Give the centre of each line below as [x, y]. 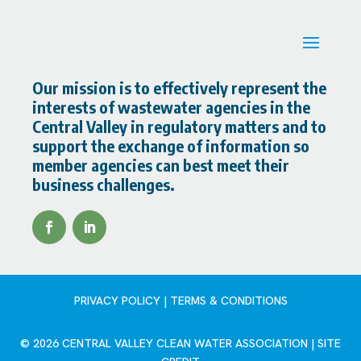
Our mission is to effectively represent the [180, 87]
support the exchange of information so [171, 145]
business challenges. [104, 184]
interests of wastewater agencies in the [172, 106]
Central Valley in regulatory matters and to [180, 126]
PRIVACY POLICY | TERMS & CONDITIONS [180, 300]
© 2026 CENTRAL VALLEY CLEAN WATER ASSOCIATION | [169, 343]
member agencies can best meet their [161, 164]
